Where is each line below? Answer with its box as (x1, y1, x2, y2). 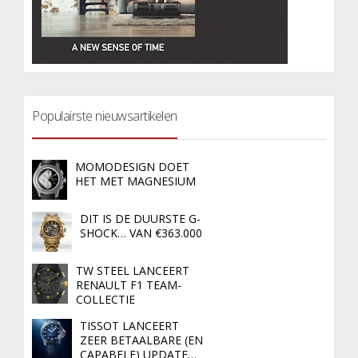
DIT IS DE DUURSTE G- (80, 211, 201, 226)
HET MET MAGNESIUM (75, 173, 196, 189)
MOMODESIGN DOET (75, 159, 189, 175)
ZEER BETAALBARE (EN (80, 332, 203, 348)
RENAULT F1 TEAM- (76, 277, 181, 292)
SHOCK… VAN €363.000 (80, 225, 202, 241)
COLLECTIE (76, 292, 135, 307)
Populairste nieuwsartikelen (32, 107, 177, 125)
